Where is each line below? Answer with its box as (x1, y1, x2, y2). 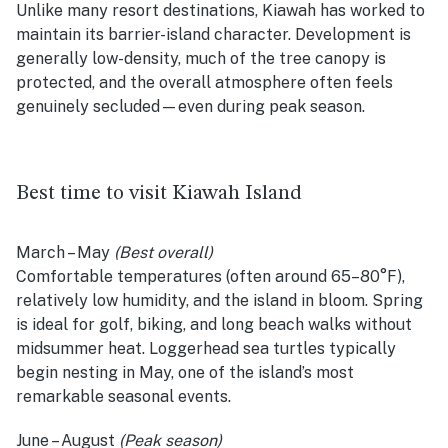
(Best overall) (114, 243, 213, 263)
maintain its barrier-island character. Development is (16, 25, 411, 45)
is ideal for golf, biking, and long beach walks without (16, 315, 412, 335)
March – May (16, 243, 110, 263)
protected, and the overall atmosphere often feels (16, 73, 393, 93)
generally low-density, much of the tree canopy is (16, 49, 386, 69)
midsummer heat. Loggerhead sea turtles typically (16, 339, 396, 359)
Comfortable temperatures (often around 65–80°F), (16, 267, 405, 287)
